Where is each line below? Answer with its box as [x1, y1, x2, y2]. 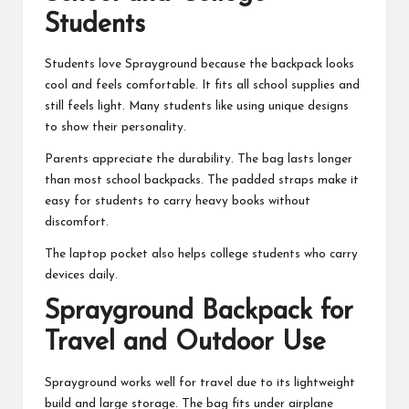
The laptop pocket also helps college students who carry [45, 248, 358, 261]
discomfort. [45, 216, 109, 229]
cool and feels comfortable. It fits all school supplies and [45, 79, 360, 92]
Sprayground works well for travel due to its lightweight [45, 376, 355, 389]
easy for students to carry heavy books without [45, 195, 310, 208]
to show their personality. [45, 121, 186, 134]
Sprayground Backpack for [45, 299, 353, 326]
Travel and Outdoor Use [45, 330, 326, 357]
